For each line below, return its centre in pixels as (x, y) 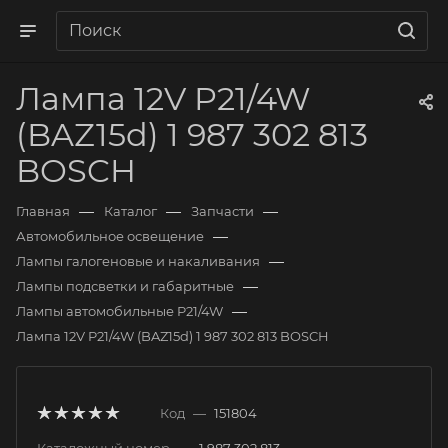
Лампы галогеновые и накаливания (138, 261)
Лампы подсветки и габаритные (125, 286)
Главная (43, 211)
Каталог (130, 211)
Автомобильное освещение (110, 236)
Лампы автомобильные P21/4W (119, 311)
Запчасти (222, 211)
